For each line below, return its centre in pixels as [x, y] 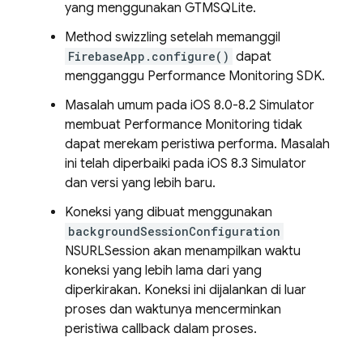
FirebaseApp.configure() [149, 56]
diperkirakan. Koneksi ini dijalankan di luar [186, 290]
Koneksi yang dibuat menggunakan [169, 212]
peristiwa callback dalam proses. [161, 329]
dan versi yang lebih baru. [140, 183]
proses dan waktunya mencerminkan [173, 310]
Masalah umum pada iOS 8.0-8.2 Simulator [190, 105]
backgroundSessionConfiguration [174, 231]
